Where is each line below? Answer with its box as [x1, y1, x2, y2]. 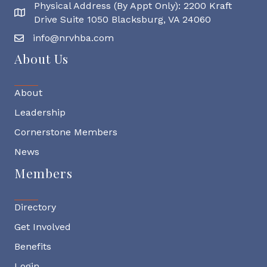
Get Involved [14, 221, 71, 232]
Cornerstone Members [14, 126, 117, 138]
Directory [14, 201, 56, 213]
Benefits [14, 241, 51, 252]
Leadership [14, 107, 66, 118]
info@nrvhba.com [33, 32, 114, 44]
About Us [14, 50, 69, 67]
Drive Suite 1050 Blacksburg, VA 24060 [34, 14, 211, 25]
